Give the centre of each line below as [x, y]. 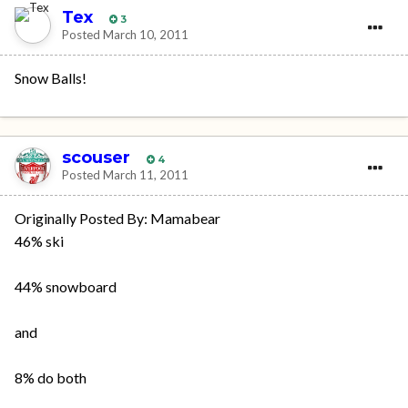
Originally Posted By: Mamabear [117, 218]
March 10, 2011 [146, 34]
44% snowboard [66, 286]
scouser [96, 157]
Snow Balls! [51, 78]
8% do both [51, 377]
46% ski [39, 241]
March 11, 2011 [146, 174]
